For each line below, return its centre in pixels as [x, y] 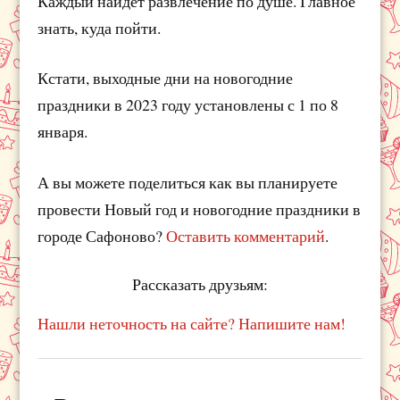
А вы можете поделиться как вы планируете [188, 183]
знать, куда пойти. [100, 27]
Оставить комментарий [246, 236]
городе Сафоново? [102, 236]
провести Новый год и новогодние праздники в [200, 209]
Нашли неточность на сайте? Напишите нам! [192, 323]
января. [63, 132]
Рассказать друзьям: [200, 283]
